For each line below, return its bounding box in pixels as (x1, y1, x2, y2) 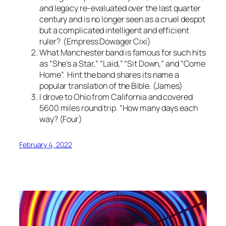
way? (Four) (39, 114, 82, 125)
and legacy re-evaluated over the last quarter (39, 3, 201, 14)
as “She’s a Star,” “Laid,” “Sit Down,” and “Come (39, 58, 206, 70)
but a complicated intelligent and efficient (39, 25, 189, 36)
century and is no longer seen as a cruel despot (39, 14, 206, 25)
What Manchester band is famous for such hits (39, 47, 206, 59)
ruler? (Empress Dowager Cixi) (39, 36, 151, 47)
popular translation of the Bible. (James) (39, 80, 183, 92)
